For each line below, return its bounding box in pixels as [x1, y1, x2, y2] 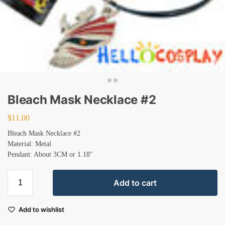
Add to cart [114, 177, 157, 188]
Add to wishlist [19, 205, 64, 213]
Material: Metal [8, 140, 51, 148]
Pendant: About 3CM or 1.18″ [8, 150, 93, 158]
